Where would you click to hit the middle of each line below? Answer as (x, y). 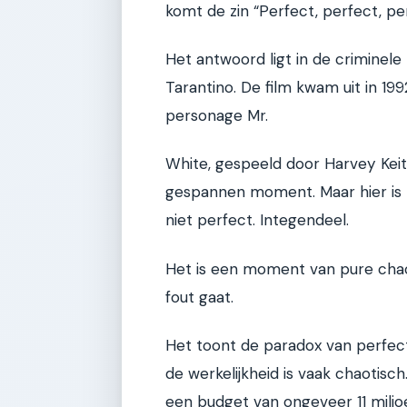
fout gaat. (199, 297)
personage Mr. (217, 115)
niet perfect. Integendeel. (257, 220)
